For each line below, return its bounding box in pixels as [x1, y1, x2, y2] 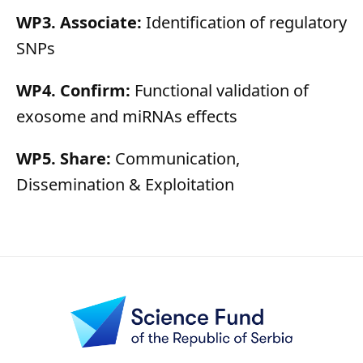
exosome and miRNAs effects [16, 105, 237, 127]
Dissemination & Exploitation [16, 173, 234, 195]
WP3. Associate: [16, 11, 142, 33]
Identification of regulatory [142, 11, 347, 33]
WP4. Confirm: [16, 79, 130, 101]
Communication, [115, 147, 240, 169]
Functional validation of [130, 79, 309, 101]
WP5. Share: [16, 147, 115, 169]
